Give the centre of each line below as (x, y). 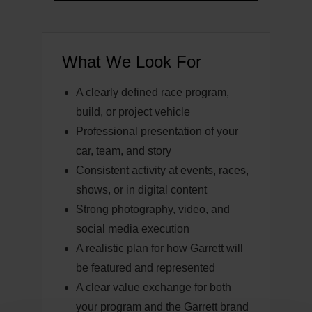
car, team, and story (124, 151)
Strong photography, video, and (153, 209)
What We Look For (132, 62)
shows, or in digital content (141, 190)
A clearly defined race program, (153, 92)
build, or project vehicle (133, 112)
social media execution (133, 229)
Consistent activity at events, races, (162, 170)
